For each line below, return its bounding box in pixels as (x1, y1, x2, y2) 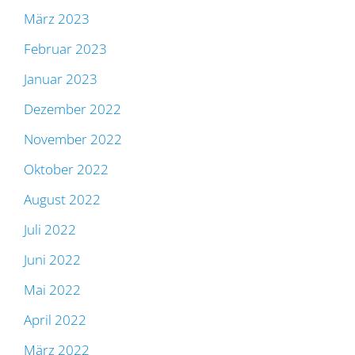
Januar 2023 (24, 70, 97, 89)
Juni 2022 (24, 250, 81, 269)
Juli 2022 (24, 220, 76, 239)
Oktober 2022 (24, 160, 109, 179)
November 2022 (24, 130, 122, 149)
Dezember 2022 (24, 100, 121, 119)
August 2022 (24, 190, 101, 209)
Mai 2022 (24, 281, 81, 300)
